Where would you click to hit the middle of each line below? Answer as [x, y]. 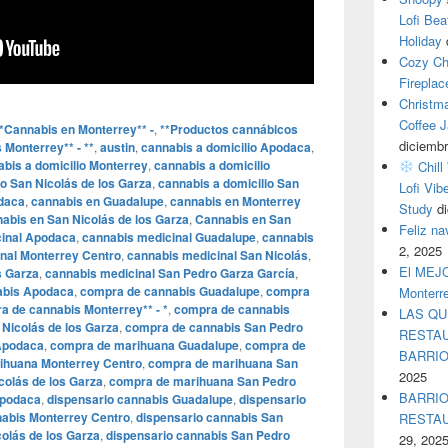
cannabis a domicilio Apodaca [226, 147]
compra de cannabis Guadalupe [170, 291]
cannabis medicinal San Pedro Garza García [170, 273]
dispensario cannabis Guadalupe [140, 399]
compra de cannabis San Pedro [214, 327]
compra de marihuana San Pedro [202, 381]
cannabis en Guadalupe [97, 201]
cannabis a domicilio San [228, 183]
